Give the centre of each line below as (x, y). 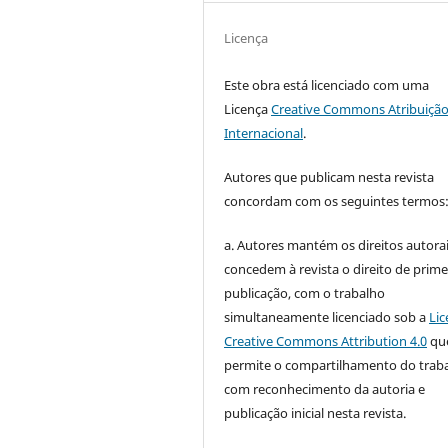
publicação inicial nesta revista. (315, 412)
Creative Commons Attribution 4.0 (326, 340)
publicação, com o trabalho (305, 292)
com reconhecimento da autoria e (325, 388)
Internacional (264, 132)
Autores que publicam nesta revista (329, 176)
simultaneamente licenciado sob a (327, 316)
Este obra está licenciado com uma (327, 84)
